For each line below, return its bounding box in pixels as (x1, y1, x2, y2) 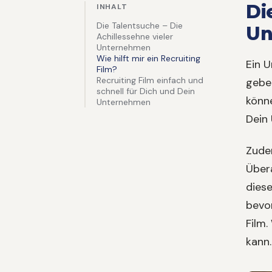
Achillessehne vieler (97, 31, 173, 42)
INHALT (97, 2, 127, 12)
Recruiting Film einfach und (97, 75, 203, 86)
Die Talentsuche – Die (97, 20, 183, 32)
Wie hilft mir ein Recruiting (97, 53, 200, 64)
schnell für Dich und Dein (97, 86, 195, 97)
